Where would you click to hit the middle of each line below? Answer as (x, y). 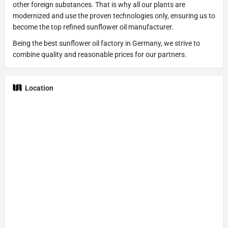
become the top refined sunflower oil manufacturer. (93, 27)
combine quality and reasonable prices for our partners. (100, 55)
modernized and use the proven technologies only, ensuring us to (114, 16)
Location (39, 88)
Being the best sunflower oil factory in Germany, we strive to (106, 44)
